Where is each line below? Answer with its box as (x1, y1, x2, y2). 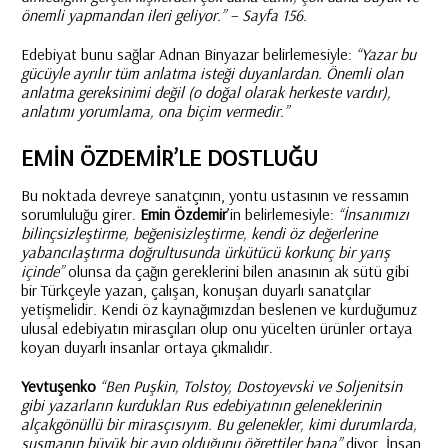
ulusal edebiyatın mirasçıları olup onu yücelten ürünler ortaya (20, 318, 412, 338)
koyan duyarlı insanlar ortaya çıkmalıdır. (20, 337, 273, 357)
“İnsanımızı (337, 204, 409, 224)
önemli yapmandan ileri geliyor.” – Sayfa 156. (20, 5, 307, 25)
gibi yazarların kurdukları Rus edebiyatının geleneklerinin (20, 395, 381, 415)
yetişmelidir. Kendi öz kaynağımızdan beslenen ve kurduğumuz (20, 299, 417, 319)
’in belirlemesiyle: (226, 204, 338, 224)
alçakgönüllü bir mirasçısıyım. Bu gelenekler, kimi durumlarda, (20, 414, 417, 434)
